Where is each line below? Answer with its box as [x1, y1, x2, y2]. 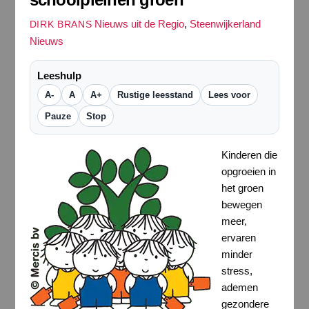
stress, [221, 265, 252, 277]
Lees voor [208, 90, 250, 101]
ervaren [221, 232, 256, 244]
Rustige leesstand [117, 90, 193, 101]
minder [221, 248, 252, 261]
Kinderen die [221, 149, 277, 161]
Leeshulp [37, 70, 81, 82]
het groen [221, 182, 263, 195]
